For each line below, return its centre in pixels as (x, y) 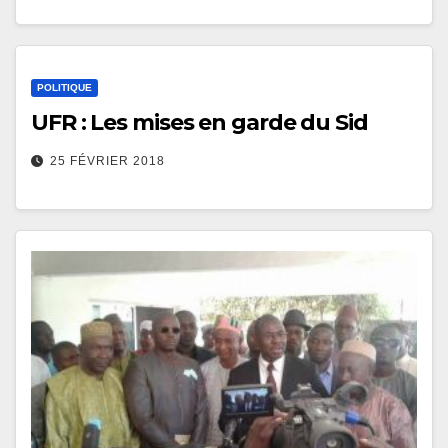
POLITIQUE (64, 87)
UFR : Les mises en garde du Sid (199, 122)
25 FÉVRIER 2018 (107, 160)
